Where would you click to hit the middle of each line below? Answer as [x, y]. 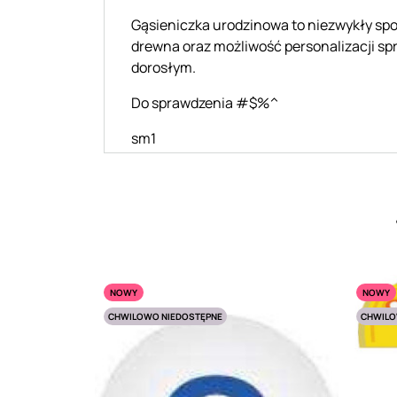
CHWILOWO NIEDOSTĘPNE [165, 316]
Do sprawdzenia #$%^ [205, 102]
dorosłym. [163, 67]
